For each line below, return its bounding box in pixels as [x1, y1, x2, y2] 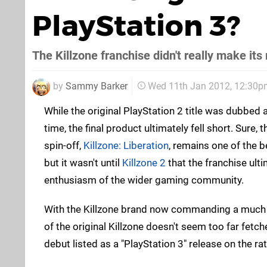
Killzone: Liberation [83, 139, 169, 151]
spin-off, [44, 139, 83, 151]
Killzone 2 [122, 156, 166, 169]
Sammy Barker [66, 80, 128, 92]
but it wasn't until [44, 156, 122, 169]
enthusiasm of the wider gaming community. [44, 173, 244, 186]
